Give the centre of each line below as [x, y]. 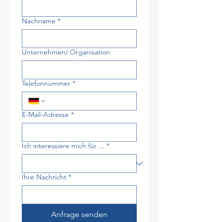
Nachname [39, 21]
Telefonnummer [46, 83]
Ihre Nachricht [44, 177]
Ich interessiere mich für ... [63, 146]
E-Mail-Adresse [45, 114]
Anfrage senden [79, 214]
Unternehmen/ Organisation [66, 52]
